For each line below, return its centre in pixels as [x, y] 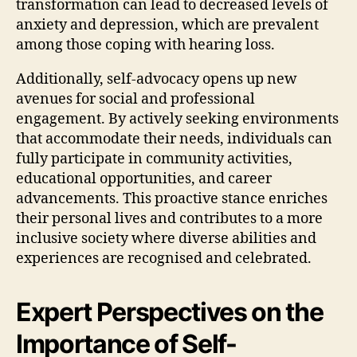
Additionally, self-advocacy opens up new [157, 79]
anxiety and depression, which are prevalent [167, 25]
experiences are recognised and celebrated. [164, 258]
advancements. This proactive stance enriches [172, 198]
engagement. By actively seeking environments [177, 119]
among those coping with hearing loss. [145, 45]
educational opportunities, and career [144, 178]
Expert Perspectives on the [170, 312]
